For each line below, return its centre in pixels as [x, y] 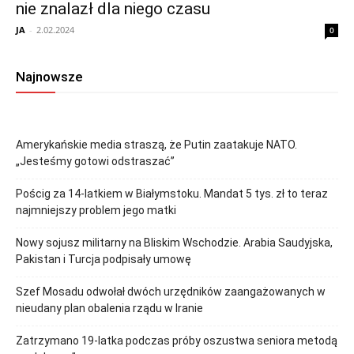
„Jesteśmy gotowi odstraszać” [95, 162]
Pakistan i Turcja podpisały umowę [104, 260]
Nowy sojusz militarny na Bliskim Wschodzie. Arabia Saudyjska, [174, 243]
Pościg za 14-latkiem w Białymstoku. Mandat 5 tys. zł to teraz [172, 194]
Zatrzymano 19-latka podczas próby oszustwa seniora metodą [177, 341]
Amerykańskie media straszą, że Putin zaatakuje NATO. [156, 145]
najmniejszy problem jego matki [96, 211]
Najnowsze [49, 77]
